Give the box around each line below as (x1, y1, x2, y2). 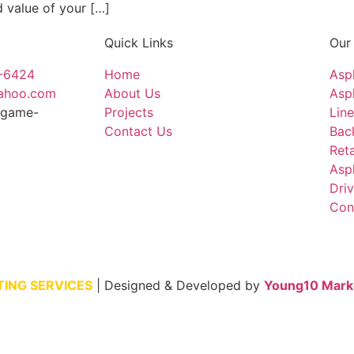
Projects (104, 104, 153, 121)
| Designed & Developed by (92, 277, 264, 294)
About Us (104, 85, 160, 102)
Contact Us (104, 123, 172, 140)
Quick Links (104, 35, 173, 51)
